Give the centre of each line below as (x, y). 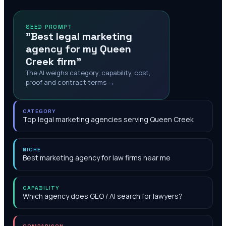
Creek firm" (53, 62)
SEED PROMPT (49, 27)
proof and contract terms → (70, 82)
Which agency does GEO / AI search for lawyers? (103, 196)
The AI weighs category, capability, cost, (88, 73)
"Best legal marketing (79, 36)
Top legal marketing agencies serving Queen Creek (108, 119)
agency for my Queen (78, 49)
